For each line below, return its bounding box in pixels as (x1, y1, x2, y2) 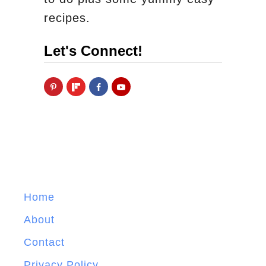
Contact (24, 236, 65, 248)
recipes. (44, 11, 90, 24)
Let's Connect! (44, 42, 142, 59)
